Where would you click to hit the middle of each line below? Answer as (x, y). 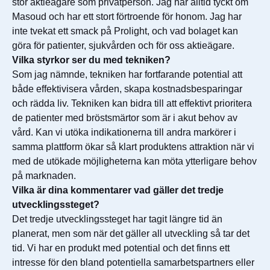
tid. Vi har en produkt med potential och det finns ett (121, 248)
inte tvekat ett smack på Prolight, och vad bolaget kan (125, 31)
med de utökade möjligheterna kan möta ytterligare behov (134, 161)
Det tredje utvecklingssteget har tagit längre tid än (117, 219)
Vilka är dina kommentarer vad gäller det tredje (118, 190)
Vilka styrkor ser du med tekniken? (91, 60)
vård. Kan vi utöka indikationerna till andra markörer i (124, 132)
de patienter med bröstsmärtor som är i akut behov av (125, 118)
